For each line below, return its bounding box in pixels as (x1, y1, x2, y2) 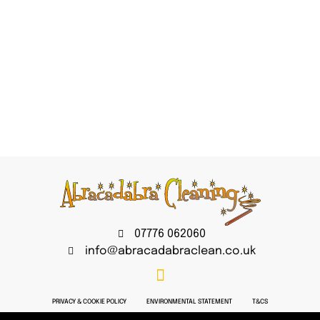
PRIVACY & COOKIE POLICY (52, 299, 126, 306)
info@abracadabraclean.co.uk (84, 245, 256, 258)
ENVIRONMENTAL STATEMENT (146, 299, 232, 306)
